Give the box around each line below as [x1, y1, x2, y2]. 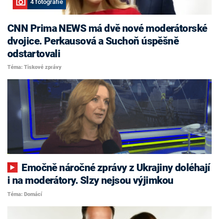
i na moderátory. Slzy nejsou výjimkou [7, 175, 174, 187]
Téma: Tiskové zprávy [7, 64, 62, 71]
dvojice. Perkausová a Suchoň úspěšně [7, 35, 179, 47]
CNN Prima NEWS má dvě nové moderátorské [7, 22, 207, 34]
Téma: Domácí [7, 191, 42, 197]
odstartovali [7, 47, 61, 60]
